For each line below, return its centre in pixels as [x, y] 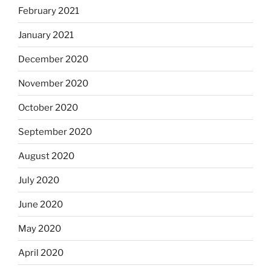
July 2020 [39, 180]
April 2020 [41, 253]
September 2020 [55, 132]
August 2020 [46, 156]
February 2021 [49, 11]
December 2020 [53, 59]
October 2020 [48, 107]
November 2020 [53, 83]
